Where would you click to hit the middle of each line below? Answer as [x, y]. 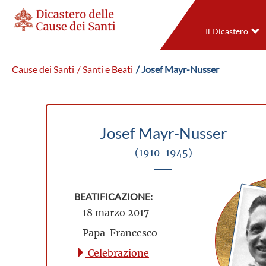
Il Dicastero [227, 31]
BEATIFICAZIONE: [113, 197]
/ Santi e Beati [105, 69]
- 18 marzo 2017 [112, 212]
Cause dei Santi [43, 69]
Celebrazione [117, 253]
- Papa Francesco [116, 232]
